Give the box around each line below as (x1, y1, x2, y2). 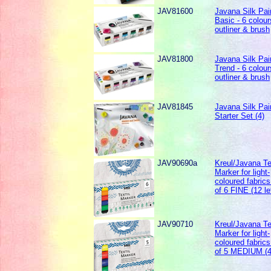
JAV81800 (157, 54, 194, 64)
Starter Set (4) (215, 111, 265, 121)
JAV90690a (157, 158, 198, 168)
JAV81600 (157, 7, 194, 16)
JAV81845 (157, 102, 194, 112)
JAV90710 (157, 220, 194, 229)
